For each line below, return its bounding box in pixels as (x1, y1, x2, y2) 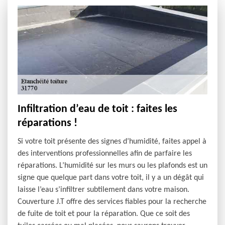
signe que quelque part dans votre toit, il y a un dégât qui (18, 174, 204, 182)
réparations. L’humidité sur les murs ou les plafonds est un (18, 162, 207, 170)
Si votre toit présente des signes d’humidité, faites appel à (18, 138, 206, 146)
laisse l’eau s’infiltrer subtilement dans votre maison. (18, 186, 189, 194)
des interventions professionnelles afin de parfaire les (18, 150, 192, 158)
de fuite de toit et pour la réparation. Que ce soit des (18, 210, 190, 218)
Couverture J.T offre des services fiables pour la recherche (18, 198, 206, 206)
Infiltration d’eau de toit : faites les (18, 103, 177, 116)
